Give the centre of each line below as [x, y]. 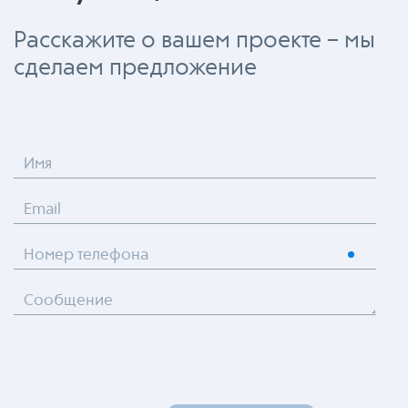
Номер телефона [86, 255]
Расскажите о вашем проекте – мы [194, 41]
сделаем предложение [135, 68]
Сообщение [68, 301]
